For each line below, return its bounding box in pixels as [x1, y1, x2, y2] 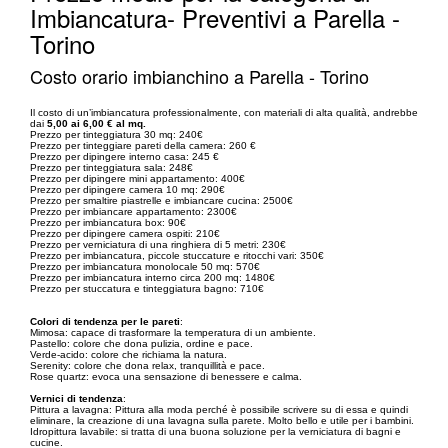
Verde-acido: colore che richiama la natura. [30, 348, 227, 360]
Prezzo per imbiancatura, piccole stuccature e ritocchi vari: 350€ [30, 249, 324, 261]
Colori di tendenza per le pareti [30, 315, 180, 327]
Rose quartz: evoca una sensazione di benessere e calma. [30, 370, 302, 382]
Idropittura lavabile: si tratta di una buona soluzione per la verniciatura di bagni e [30, 425, 401, 437]
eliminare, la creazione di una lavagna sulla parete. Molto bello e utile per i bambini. [30, 414, 414, 426]
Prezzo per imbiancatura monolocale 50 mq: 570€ [30, 260, 260, 272]
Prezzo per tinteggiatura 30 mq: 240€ [30, 128, 203, 140]
